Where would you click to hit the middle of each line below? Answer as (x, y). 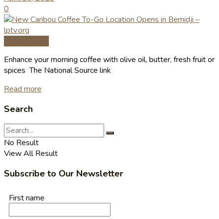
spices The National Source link (57, 71)
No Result (21, 143)
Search (18, 109)
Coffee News (26, 41)
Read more (23, 89)
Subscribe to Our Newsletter (64, 174)
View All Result (31, 154)
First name (27, 198)
